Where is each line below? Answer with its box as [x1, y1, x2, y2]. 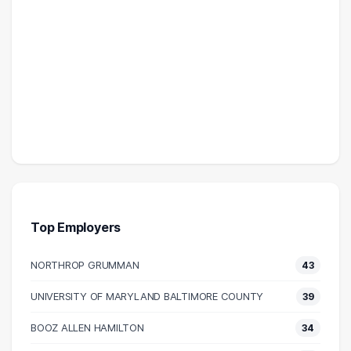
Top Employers [31, 219, 121, 236]
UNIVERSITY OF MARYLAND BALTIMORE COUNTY [31, 290, 264, 303]
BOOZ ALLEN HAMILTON [31, 321, 144, 335]
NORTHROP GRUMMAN [31, 259, 139, 272]
